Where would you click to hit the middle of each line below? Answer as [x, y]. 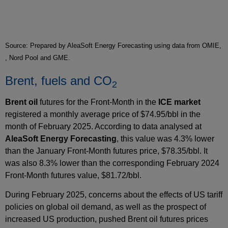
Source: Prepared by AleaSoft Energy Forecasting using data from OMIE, [113, 46]
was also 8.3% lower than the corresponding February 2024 [112, 163]
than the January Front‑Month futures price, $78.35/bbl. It [106, 151]
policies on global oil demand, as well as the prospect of [106, 207]
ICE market [179, 102]
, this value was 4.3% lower [165, 139]
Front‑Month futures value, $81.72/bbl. [73, 176]
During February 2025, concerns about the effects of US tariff [114, 195]
